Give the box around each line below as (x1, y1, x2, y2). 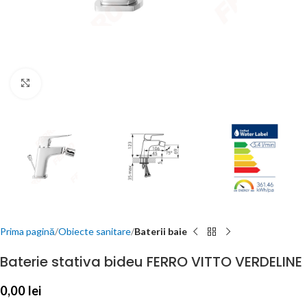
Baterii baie (134, 225, 187, 238)
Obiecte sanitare (58, 225, 131, 238)
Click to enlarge (40, 77, 106, 88)
